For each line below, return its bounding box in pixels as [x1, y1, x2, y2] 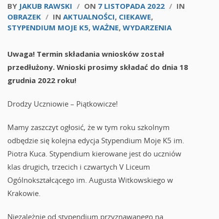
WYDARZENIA [123, 22, 172, 32]
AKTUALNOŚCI [63, 12, 115, 22]
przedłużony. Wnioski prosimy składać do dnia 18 [7, 62, 188, 72]
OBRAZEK [7, 12, 41, 22]
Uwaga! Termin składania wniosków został [7, 49, 164, 59]
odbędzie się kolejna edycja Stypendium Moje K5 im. [7, 135, 184, 145]
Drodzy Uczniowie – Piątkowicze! [7, 99, 118, 109]
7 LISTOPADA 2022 [98, 1, 165, 11]
